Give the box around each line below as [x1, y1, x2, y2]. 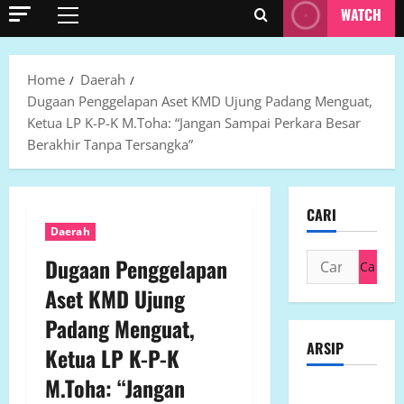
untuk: [305, 272, 355, 293]
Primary [67, 14, 117, 33]
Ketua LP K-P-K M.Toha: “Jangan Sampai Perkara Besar [27, 114, 361, 133]
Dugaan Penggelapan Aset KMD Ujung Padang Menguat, [27, 92, 372, 111]
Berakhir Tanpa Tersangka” [27, 135, 193, 154]
